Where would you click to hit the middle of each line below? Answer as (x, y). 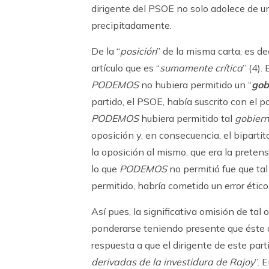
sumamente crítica (201, 68)
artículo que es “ (125, 68)
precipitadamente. (131, 25)
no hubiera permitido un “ (195, 85)
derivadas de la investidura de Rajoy (173, 262)
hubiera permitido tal (187, 118)
